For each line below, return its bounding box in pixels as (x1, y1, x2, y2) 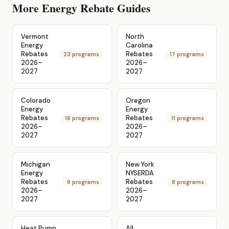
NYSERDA (126, 169, 154, 177)
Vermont (21, 32, 49, 41)
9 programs (67, 178, 99, 186)
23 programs (63, 50, 99, 58)
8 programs (172, 178, 204, 186)
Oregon (126, 96, 150, 105)
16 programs (65, 114, 99, 122)
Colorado (21, 96, 51, 105)
